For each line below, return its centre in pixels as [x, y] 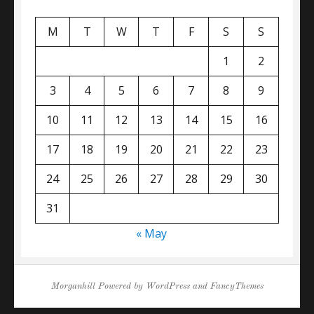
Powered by [120, 286]
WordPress [168, 286]
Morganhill [73, 286]
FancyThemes [237, 286]
